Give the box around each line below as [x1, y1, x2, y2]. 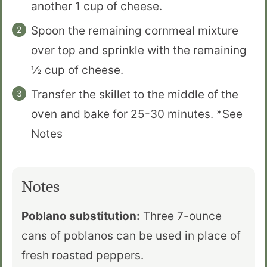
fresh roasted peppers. [21, 248, 144, 262]
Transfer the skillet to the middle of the [31, 87, 238, 101]
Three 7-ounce [140, 209, 222, 223]
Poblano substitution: [21, 209, 140, 223]
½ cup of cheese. [31, 63, 123, 77]
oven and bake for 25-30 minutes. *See [31, 107, 243, 121]
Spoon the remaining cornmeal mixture [31, 23, 238, 38]
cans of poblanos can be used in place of [21, 228, 241, 243]
